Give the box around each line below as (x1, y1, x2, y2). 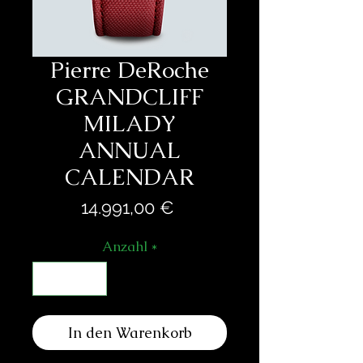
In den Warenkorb (67, 322, 192, 342)
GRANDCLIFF (56, 82, 203, 112)
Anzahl (101, 237, 147, 256)
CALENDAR (65, 162, 194, 192)
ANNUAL (79, 135, 181, 165)
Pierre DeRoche (50, 55, 209, 85)
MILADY (83, 109, 176, 139)
